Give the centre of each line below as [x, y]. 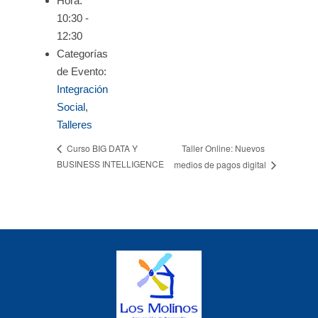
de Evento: [82, 71]
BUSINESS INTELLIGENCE [110, 164]
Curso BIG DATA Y [101, 148]
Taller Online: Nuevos [224, 148]
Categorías [82, 54]
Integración [82, 89]
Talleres [75, 125]
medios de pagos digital [221, 165]
